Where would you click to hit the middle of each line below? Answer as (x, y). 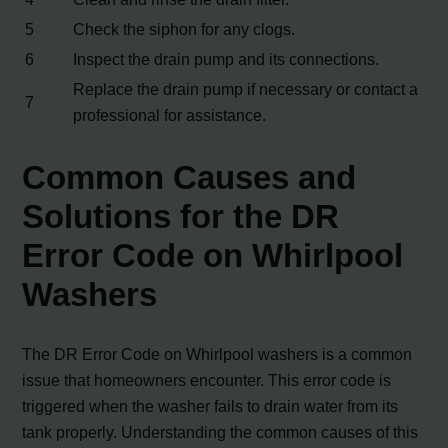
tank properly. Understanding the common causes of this (220, 432)
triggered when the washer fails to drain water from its (210, 406)
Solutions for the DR (181, 217)
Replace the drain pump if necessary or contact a (246, 88)
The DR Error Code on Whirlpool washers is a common (217, 354)
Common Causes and (189, 178)
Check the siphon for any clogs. (184, 28)
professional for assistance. (170, 114)
